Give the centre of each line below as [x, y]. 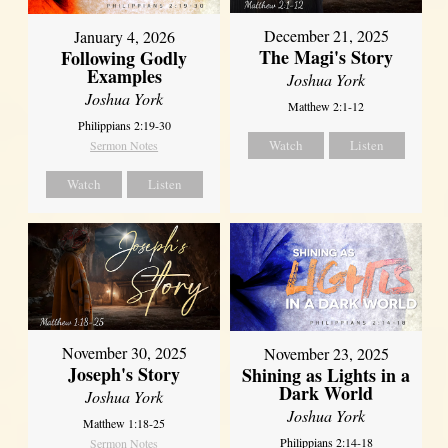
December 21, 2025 [326, 36]
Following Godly [124, 58]
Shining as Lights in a [326, 375]
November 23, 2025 [326, 354]
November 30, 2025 [124, 353]
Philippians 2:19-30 [124, 125]
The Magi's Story [326, 57]
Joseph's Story [124, 374]
